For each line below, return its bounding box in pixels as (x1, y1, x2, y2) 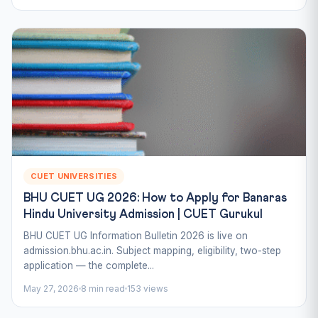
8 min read (81, 283, 125, 294)
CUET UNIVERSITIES (31, 170, 118, 181)
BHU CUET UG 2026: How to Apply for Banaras (23, 192, 287, 204)
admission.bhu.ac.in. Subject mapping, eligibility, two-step (23, 244, 281, 256)
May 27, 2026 (23, 283, 79, 294)
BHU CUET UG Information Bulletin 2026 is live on (23, 229, 248, 241)
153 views (127, 283, 168, 294)
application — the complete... (23, 259, 154, 271)
